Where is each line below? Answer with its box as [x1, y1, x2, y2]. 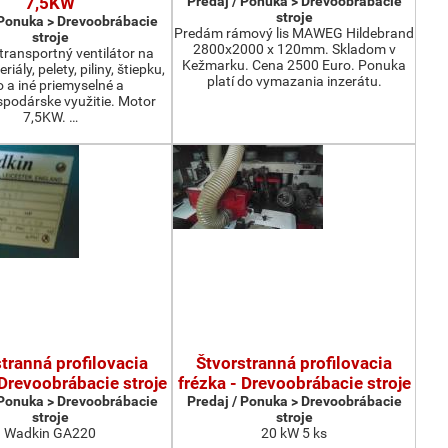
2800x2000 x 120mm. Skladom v [192, 41, 396, 57]
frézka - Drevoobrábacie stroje [177, 373, 411, 393]
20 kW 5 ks [261, 425, 327, 441]
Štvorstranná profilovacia [196, 353, 392, 373]
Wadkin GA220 [4, 425, 96, 441]
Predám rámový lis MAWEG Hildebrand [174, 25, 414, 41]
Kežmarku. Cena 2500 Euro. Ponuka [182, 57, 406, 73]
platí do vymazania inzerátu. [206, 73, 382, 89]
